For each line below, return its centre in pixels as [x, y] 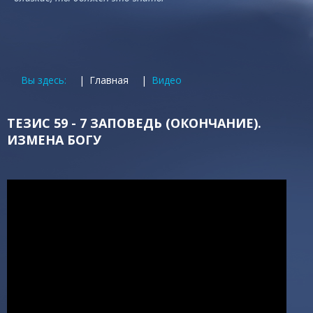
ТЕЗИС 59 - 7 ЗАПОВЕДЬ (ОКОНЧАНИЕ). [134, 123]
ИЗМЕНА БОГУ [54, 140]
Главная [109, 80]
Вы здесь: [46, 80]
